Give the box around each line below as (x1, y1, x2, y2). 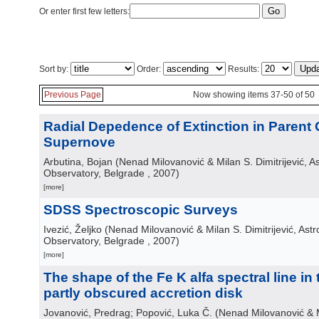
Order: (135, 64, 163, 74)
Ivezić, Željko (43, 224, 102, 235)
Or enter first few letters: (39, 6, 130, 16)
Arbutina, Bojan (43, 156, 113, 167)
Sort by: (39, 64, 70, 74)
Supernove (43, 135, 115, 150)
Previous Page (44, 90, 101, 100)
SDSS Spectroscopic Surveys (43, 202, 238, 217)
